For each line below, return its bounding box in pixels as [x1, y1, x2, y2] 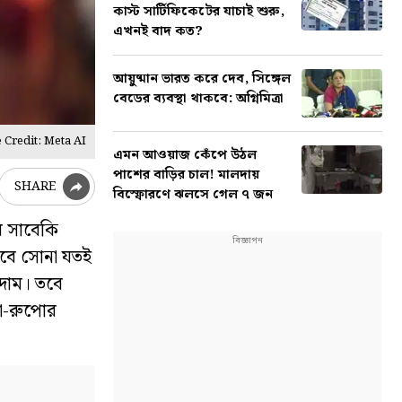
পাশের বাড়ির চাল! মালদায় [113, 164, 259, 186]
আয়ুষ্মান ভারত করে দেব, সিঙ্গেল [113, 68, 291, 90]
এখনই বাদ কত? [113, 21, 203, 42]
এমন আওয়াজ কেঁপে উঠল [113, 144, 257, 166]
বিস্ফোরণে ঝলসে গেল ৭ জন [113, 184, 273, 205]
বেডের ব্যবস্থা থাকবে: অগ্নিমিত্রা [113, 88, 284, 109]
